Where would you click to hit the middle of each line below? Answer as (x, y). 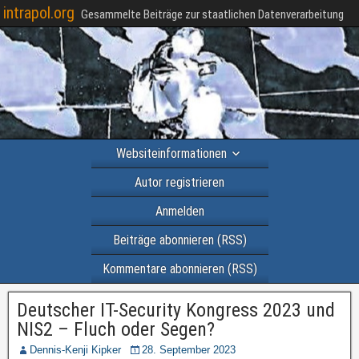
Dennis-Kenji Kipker (75, 350)
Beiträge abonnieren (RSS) (179, 240)
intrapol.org (39, 13)
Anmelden (179, 211)
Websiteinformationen (171, 153)
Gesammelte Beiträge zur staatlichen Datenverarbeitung (212, 14)
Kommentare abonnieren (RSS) (179, 269)
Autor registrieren (179, 182)
